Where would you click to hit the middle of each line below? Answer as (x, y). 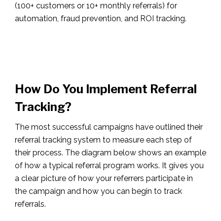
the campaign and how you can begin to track (98, 191)
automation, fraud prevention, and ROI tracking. (101, 18)
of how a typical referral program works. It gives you (109, 165)
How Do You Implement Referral (106, 89)
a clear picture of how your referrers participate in (104, 178)
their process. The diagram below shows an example (110, 152)
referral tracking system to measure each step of (103, 140)
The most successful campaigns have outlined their (109, 127)
